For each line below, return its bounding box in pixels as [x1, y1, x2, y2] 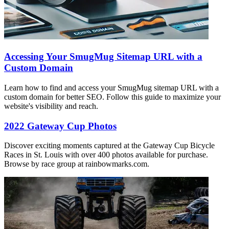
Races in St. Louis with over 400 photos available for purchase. [4, 150, 208, 159]
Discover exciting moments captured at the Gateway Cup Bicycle [4, 141, 215, 150]
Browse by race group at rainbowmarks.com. [4, 159, 149, 169]
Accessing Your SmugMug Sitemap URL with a [4, 51, 202, 62]
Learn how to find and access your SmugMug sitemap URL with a [4, 83, 219, 92]
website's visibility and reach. [4, 101, 98, 110]
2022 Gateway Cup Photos [4, 120, 117, 131]
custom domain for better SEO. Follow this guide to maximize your [4, 92, 221, 101]
